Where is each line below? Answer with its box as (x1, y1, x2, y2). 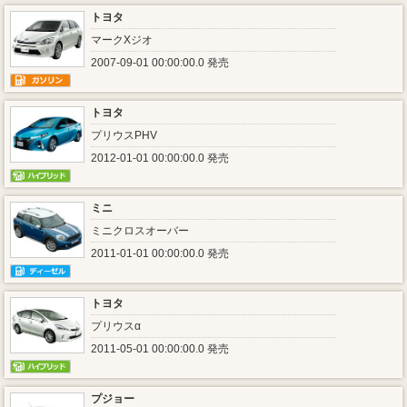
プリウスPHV (91, 129, 157, 142)
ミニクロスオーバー (91, 224, 189, 237)
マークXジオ (91, 34, 153, 46)
